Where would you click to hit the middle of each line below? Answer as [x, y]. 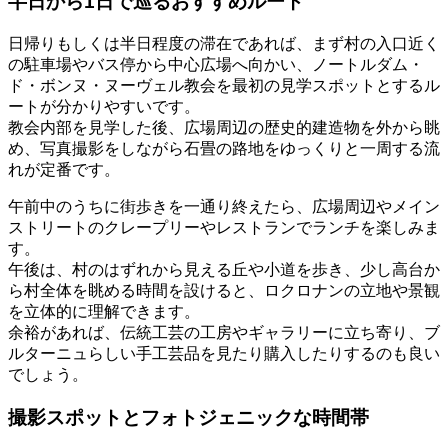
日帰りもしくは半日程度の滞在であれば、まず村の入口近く [224, 43]
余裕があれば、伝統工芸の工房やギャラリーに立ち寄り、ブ [224, 332]
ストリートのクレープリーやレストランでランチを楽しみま [224, 227]
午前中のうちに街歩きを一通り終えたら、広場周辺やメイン [224, 206]
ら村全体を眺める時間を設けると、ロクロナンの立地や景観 [224, 290]
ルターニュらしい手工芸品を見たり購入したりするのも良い [224, 353]
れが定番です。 [64, 169]
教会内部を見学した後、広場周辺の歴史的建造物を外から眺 [224, 127]
